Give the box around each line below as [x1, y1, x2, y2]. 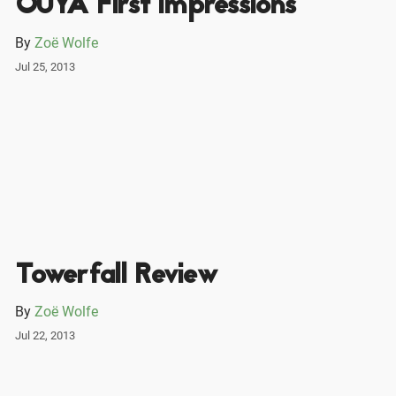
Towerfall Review [14, 255, 217, 297]
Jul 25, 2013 [14, 59, 75, 73]
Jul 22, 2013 [14, 328, 75, 342]
